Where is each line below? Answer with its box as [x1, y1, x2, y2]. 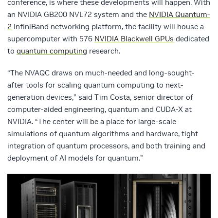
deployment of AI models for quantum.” [7, 153, 143, 163]
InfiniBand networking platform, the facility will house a [12, 22, 204, 32]
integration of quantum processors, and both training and [7, 141, 205, 151]
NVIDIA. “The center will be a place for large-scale [7, 117, 176, 127]
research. [87, 46, 120, 56]
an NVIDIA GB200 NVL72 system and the [7, 10, 149, 19]
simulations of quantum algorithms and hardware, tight [7, 129, 198, 139]
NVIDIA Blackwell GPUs [94, 34, 174, 44]
